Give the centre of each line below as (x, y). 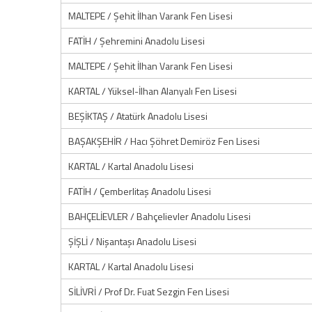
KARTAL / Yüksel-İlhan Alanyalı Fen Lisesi (153, 91)
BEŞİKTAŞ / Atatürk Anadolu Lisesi (138, 116)
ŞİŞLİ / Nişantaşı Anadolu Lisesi (132, 241)
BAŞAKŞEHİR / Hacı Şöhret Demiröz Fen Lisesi (164, 141)
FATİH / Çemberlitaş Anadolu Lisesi (140, 191)
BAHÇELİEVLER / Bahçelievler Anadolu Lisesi (159, 216)
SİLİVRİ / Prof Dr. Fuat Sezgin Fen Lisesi (149, 291)
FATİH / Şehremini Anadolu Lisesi (136, 41)
